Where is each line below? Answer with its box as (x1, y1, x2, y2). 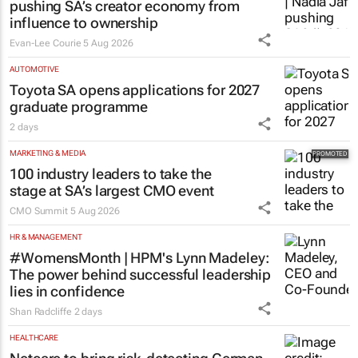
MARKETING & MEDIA (10, 149, 86, 158)
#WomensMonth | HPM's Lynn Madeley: (10, 249, 269, 267)
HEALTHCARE (10, 333, 58, 343)
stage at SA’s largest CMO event (10, 182, 214, 200)
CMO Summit (10, 205, 70, 217)
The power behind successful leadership (10, 266, 272, 284)
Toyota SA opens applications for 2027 (10, 82, 261, 99)
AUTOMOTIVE (10, 65, 59, 74)
